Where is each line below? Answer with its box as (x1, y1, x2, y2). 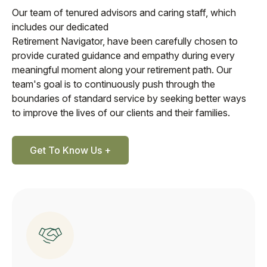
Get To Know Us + (30, 144, 111, 157)
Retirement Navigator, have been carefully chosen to (12, 35, 238, 48)
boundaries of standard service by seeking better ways (12, 92, 246, 105)
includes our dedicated (12, 21, 108, 33)
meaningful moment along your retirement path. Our (12, 64, 232, 76)
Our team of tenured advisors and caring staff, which (12, 7, 236, 19)
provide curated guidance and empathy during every (12, 49, 235, 62)
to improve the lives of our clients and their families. (12, 107, 230, 119)
